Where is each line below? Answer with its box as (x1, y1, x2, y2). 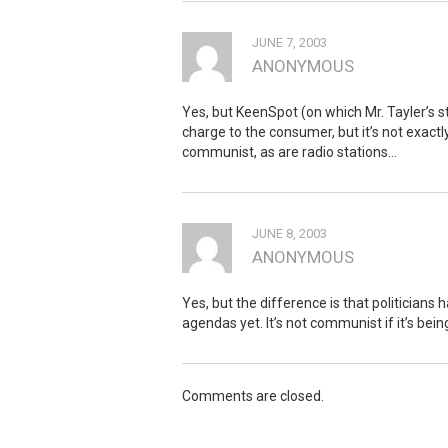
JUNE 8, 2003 (252, 225, 327, 241)
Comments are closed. (182, 387, 324, 404)
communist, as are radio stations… (182, 143, 397, 160)
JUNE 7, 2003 (252, 34, 327, 50)
